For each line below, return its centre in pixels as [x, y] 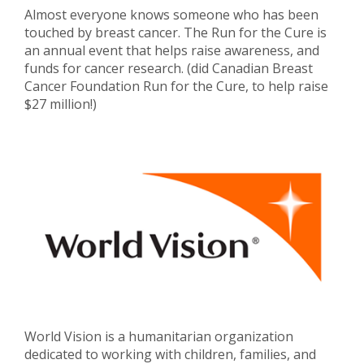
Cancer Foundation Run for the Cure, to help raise [176, 86]
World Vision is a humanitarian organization [159, 337]
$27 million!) [61, 104]
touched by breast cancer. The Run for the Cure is [175, 32]
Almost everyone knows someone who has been [171, 14]
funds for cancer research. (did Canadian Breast [169, 68]
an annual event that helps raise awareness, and [172, 50]
